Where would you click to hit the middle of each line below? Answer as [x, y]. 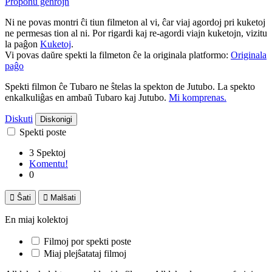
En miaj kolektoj [36, 219]
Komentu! [49, 163]
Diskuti [19, 118]
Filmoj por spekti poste [87, 241]
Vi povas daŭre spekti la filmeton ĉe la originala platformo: [118, 55]
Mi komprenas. [198, 97]
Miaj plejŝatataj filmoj [85, 253]
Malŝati [63, 197]
